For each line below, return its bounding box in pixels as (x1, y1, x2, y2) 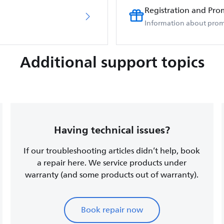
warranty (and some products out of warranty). (25, 168, 199, 181)
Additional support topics (19, 49, 204, 75)
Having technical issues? (53, 121, 170, 139)
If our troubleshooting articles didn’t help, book (23, 144, 200, 157)
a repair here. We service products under (37, 156, 187, 169)
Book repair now (80, 203, 143, 216)
